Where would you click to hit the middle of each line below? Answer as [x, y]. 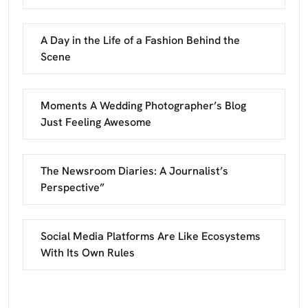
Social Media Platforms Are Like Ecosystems [151, 236]
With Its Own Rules [88, 253]
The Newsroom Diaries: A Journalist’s [134, 171]
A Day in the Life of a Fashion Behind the [140, 41]
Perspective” [73, 188]
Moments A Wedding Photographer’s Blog [143, 106]
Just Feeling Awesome [96, 122]
